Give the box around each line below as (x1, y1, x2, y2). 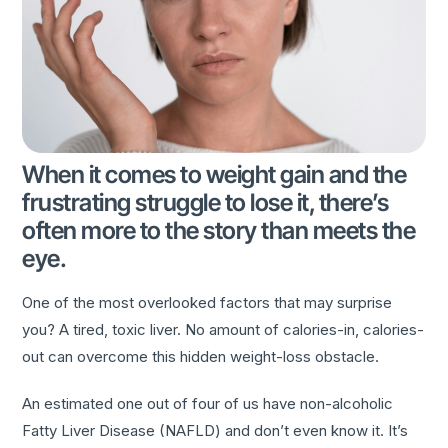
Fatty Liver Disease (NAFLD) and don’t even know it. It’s (22, 420, 409, 440)
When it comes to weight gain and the (22, 159, 407, 189)
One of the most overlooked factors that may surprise (22, 292, 393, 312)
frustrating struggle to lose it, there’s (22, 187, 389, 217)
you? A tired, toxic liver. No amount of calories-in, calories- (22, 319, 425, 339)
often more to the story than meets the (22, 215, 416, 245)
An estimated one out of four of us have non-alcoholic (22, 393, 394, 413)
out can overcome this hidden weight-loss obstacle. (22, 346, 380, 366)
